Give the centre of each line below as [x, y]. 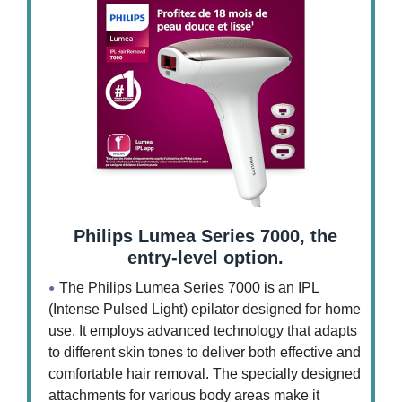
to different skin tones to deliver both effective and [205, 352]
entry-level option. [205, 257]
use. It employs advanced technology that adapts [203, 330]
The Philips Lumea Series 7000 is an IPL [189, 287]
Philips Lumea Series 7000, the [205, 236]
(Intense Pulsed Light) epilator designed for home [205, 309]
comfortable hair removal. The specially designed [205, 373]
